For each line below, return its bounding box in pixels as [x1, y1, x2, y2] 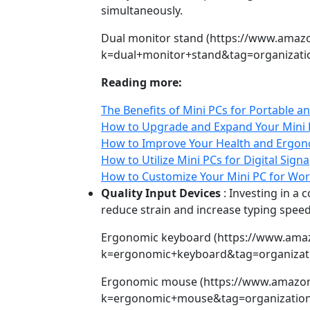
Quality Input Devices [101, 185, 221, 201]
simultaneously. [101, 3, 183, 18]
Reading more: [101, 75, 182, 90]
